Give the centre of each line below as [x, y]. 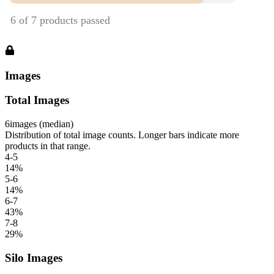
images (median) [42, 124]
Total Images [37, 100]
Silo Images [34, 257]
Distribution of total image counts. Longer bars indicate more [122, 135]
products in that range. [48, 146]
